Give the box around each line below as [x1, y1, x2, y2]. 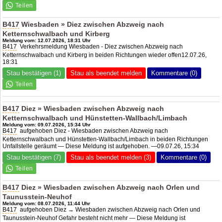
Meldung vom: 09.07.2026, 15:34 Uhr [2, 122, 91, 127]
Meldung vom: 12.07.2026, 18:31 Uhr [2, 38, 91, 43]
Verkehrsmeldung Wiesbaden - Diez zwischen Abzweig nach [17, 43, 183, 50]
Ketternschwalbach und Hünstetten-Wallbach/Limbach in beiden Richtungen [2, 136, 209, 143]
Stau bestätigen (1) [6, 69, 61, 77]
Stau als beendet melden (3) [70, 154, 152, 161]
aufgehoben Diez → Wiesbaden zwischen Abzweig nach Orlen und [17, 206, 201, 213]
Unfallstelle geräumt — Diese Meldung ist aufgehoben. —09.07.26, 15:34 [2, 143, 200, 150]
